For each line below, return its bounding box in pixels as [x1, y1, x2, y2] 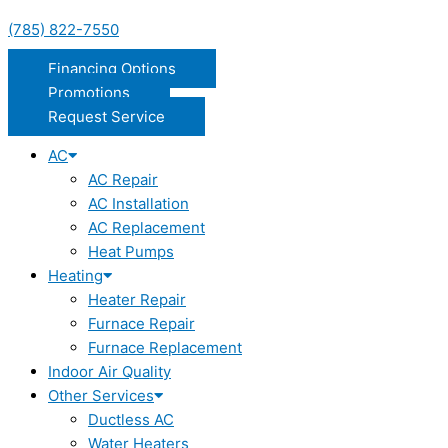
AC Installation [88, 194, 189, 214]
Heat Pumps [88, 242, 174, 262]
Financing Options [48, 59, 176, 79]
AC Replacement [88, 218, 205, 238]
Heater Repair [88, 290, 186, 310]
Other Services [48, 386, 154, 406]
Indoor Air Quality [48, 362, 171, 382]
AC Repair [88, 170, 158, 190]
